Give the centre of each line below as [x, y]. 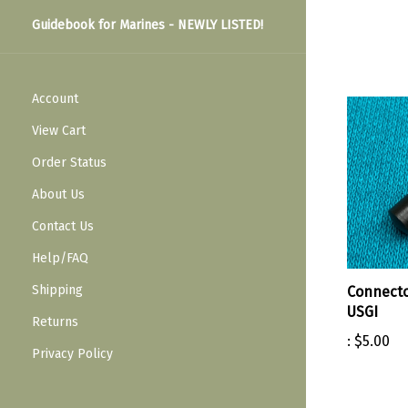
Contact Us [63, 227]
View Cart [59, 131]
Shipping [57, 291]
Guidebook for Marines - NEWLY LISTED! [148, 25]
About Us [58, 195]
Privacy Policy [72, 354]
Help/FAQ [60, 259]
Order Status [69, 163]
